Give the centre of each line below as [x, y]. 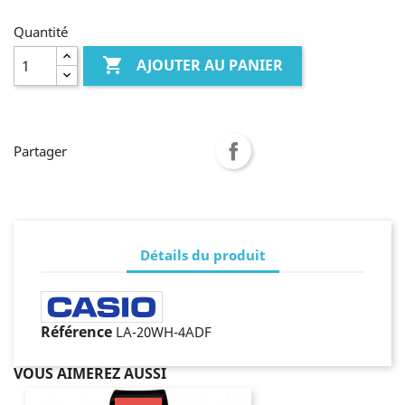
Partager [40, 151]
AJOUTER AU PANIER [210, 66]
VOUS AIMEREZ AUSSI [90, 373]
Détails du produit [202, 254]
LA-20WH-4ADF [164, 332]
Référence [76, 332]
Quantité [41, 32]
